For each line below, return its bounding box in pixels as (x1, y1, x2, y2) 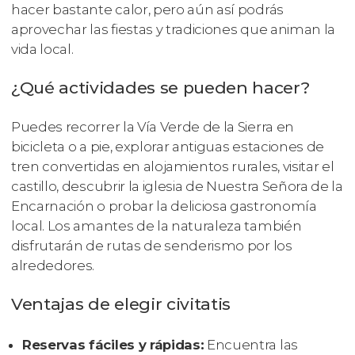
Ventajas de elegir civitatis (11, 294, 231, 315)
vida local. (11, 40, 74, 57)
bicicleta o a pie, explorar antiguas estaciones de (11, 139, 324, 155)
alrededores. (11, 258, 95, 274)
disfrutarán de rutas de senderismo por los (11, 238, 292, 254)
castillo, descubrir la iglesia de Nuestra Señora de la (11, 178, 343, 195)
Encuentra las (204, 337, 298, 353)
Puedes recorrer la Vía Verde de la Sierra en (11, 119, 294, 136)
